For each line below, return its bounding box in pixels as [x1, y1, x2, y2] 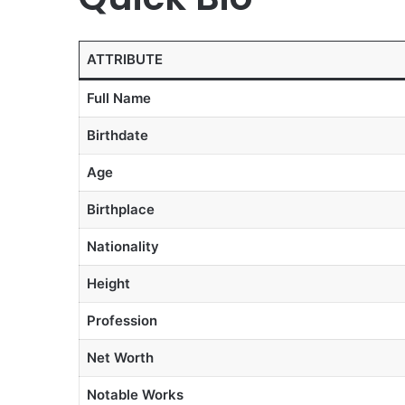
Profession [86, 312, 157, 330]
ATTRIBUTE [86, 51, 163, 69]
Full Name [86, 89, 151, 108]
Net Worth [86, 349, 154, 367]
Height [86, 275, 130, 293]
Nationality [86, 238, 159, 256]
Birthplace [86, 201, 155, 219]
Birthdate [86, 127, 148, 145]
